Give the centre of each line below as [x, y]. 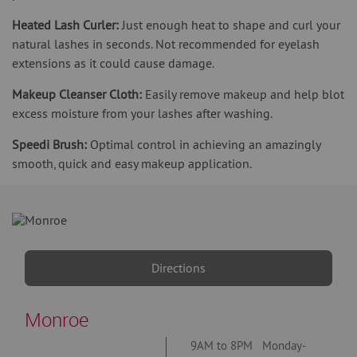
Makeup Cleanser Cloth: [77, 94]
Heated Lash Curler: [65, 25]
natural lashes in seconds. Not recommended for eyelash [166, 44]
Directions [178, 268]
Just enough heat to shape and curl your [229, 25]
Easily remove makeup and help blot [245, 94]
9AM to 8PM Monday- [248, 346]
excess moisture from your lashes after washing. [143, 114]
